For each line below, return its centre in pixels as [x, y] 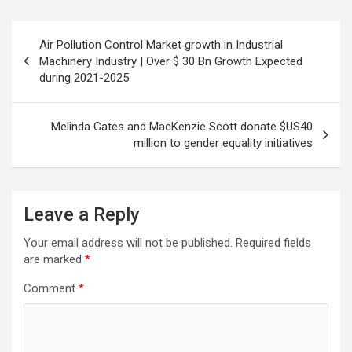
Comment [51, 288]
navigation [57, 57]
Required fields [273, 242]
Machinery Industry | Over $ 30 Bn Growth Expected [171, 61]
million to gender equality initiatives [223, 143]
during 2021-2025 [84, 77]
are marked [54, 259]
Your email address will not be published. [128, 242]
